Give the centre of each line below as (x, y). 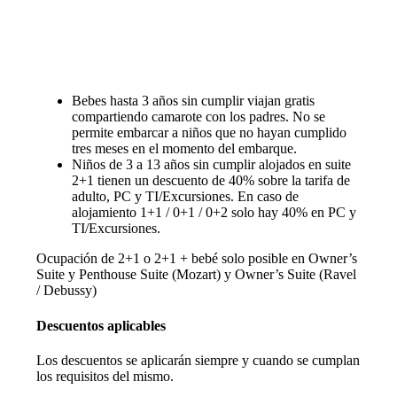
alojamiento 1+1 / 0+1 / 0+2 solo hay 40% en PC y (214, 213)
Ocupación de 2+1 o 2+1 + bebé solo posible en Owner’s (196, 259)
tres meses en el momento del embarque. (184, 149)
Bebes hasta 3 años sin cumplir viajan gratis (193, 101)
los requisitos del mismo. (105, 376)
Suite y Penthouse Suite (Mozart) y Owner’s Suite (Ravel (196, 275)
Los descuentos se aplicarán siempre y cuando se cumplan (198, 360)
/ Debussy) (66, 291)
